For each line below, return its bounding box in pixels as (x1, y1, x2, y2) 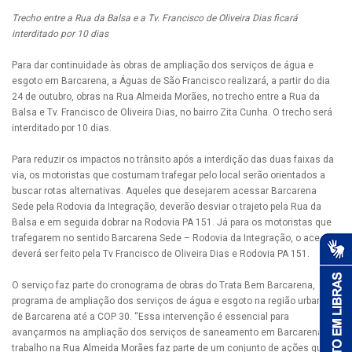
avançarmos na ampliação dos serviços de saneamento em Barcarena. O (12, 327, 335, 339)
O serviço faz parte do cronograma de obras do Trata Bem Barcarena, (12, 280, 315, 291)
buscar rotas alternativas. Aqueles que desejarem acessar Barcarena (12, 185, 317, 197)
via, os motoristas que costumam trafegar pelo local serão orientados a (12, 170, 325, 181)
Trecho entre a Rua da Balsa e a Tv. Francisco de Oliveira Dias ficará (12, 13, 298, 24)
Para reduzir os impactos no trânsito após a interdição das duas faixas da (12, 154, 334, 166)
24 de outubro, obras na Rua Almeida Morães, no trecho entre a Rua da (12, 91, 320, 103)
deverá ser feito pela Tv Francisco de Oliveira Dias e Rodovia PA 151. (12, 248, 310, 260)
